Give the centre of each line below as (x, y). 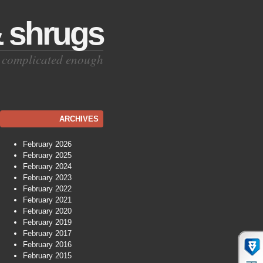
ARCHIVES (79, 119)
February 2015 (47, 256)
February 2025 (47, 155)
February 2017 (47, 233)
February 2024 (47, 166)
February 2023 (47, 178)
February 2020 (47, 211)
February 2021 (47, 200)
